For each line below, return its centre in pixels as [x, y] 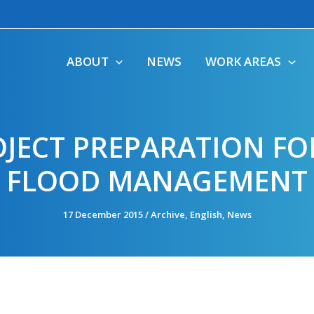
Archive [168, 214]
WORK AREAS [244, 61]
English [206, 214]
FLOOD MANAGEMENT [157, 180]
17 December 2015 [104, 214]
